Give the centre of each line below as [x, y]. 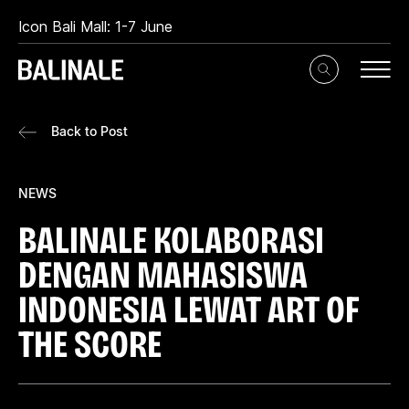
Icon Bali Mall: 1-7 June [95, 26]
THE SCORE [90, 344]
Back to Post [89, 131]
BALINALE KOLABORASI [171, 240]
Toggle [344, 68]
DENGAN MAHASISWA [163, 275]
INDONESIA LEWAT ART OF [189, 309]
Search [344, 81]
